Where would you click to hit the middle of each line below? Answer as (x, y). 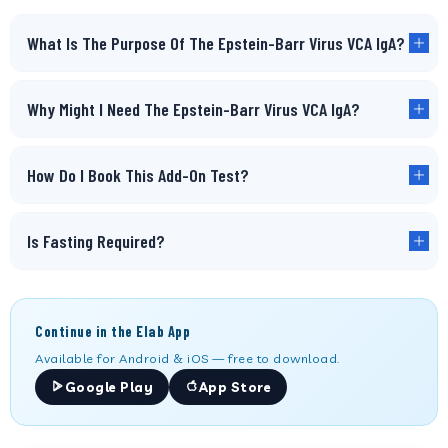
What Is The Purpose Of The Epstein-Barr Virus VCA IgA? (216, 43)
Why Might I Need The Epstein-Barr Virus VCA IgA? (193, 109)
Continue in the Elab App (112, 331)
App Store (234, 387)
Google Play (108, 387)
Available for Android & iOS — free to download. (187, 358)
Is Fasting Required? (96, 241)
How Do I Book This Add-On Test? (138, 175)
